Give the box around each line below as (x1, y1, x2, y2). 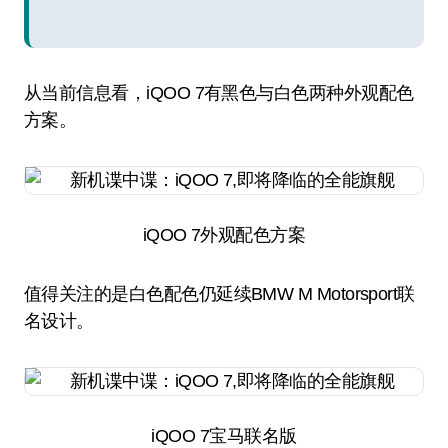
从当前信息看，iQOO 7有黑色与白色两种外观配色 (24, 83, 414, 103)
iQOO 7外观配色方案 (142, 225, 306, 245)
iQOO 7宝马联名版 (151, 426, 297, 446)
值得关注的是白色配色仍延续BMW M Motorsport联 (24, 284, 415, 304)
